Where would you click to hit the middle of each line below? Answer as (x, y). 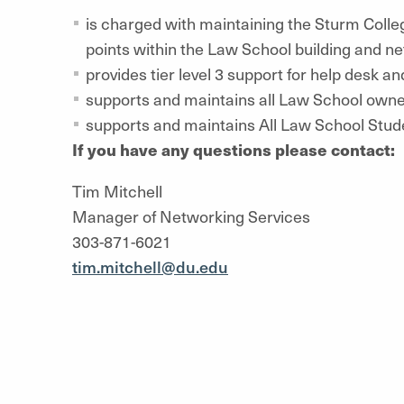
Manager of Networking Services (191, 216)
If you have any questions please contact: (234, 149)
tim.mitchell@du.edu (150, 266)
